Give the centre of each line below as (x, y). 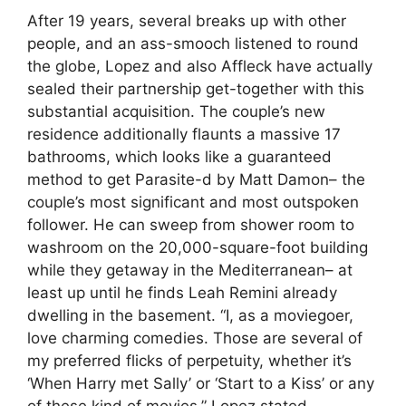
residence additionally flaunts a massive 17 (184, 134)
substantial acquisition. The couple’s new (176, 111)
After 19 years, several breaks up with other (187, 20)
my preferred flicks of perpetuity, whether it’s (189, 360)
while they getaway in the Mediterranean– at (190, 270)
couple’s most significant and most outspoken (193, 202)
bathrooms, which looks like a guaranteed (179, 156)
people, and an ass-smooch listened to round (193, 43)
